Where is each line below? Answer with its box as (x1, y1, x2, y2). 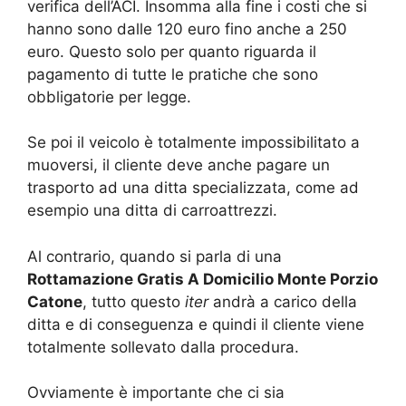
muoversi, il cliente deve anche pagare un (27, 156, 330, 175)
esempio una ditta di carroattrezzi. (27, 201, 277, 220)
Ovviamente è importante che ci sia (27, 383, 285, 402)
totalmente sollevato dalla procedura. (27, 337, 299, 356)
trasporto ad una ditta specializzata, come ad (27, 179, 359, 198)
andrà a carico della (208, 292, 357, 311)
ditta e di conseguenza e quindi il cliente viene (27, 314, 364, 333)
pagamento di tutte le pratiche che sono (27, 64, 318, 83)
